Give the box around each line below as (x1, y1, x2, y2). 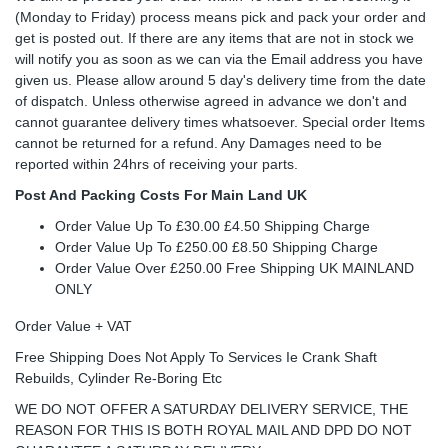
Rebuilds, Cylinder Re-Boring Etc (15, 369, 222, 386)
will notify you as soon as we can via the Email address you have (15, 50, 423, 67)
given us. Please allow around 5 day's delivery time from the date (15, 71, 426, 88)
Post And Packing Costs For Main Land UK (15, 186, 307, 203)
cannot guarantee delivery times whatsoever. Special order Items (15, 113, 425, 130)
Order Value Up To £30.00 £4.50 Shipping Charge (55, 217, 370, 234)
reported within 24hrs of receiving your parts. (15, 155, 298, 172)
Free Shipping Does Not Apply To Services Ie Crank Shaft (15, 348, 377, 365)
